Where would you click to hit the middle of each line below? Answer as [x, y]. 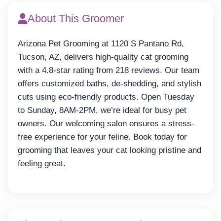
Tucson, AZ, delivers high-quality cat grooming [103, 57]
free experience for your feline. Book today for [102, 137]
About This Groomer [76, 19]
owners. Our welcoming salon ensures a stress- [106, 124]
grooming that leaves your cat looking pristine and [110, 150]
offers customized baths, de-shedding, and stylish [110, 84]
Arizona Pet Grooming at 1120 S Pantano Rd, [101, 44]
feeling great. [42, 164]
